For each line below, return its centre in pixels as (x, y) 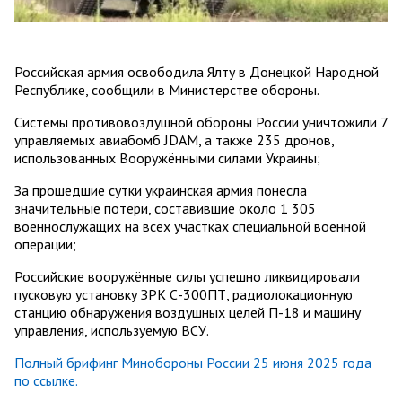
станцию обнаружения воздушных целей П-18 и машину (188, 313)
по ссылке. (46, 381)
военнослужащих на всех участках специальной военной (190, 227)
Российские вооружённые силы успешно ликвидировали (187, 277)
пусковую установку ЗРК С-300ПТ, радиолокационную (184, 295)
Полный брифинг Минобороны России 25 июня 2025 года (193, 363)
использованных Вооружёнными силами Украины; (167, 158)
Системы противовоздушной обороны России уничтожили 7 (201, 122)
